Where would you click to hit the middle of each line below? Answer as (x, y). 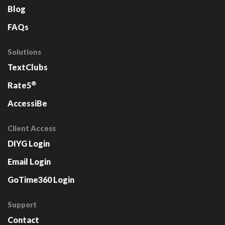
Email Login (29, 161)
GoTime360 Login (41, 179)
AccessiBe (27, 103)
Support (22, 204)
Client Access (32, 128)
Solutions (24, 52)
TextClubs (28, 67)
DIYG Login (29, 143)
